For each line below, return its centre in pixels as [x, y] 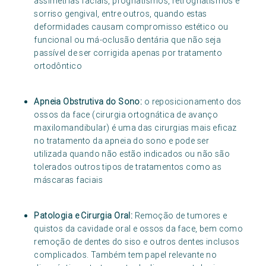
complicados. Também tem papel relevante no [125, 255]
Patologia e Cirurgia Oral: [83, 216]
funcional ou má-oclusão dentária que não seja [128, 40]
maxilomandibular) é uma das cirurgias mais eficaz [135, 128]
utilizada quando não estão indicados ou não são [132, 154]
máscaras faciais [69, 180]
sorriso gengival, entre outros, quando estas [121, 14]
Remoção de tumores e [180, 216]
